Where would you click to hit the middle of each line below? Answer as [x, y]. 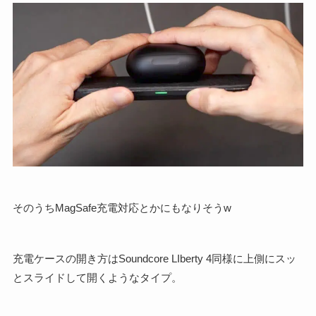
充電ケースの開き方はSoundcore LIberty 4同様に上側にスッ [154, 259]
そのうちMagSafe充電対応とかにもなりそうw [122, 208]
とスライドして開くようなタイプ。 [97, 278]
